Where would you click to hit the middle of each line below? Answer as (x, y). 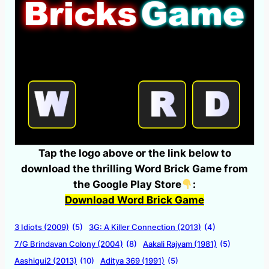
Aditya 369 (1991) (132, 260)
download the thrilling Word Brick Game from (134, 168)
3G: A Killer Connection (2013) (145, 227)
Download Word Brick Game (134, 200)
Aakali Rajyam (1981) (180, 243)
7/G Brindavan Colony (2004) (69, 243)
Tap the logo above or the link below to (134, 153)
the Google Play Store (127, 184)
